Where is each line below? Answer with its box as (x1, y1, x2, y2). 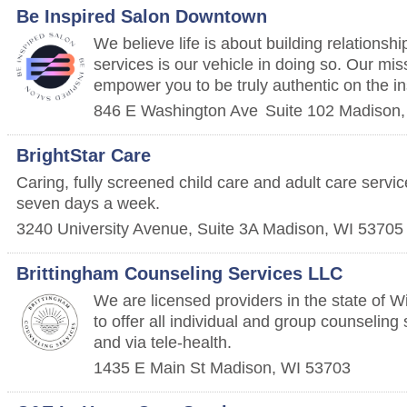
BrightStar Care (16, 145, 151, 165)
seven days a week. (16, 194, 160, 213)
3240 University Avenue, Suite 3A (16, 219, 258, 238)
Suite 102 (265, 101, 334, 120)
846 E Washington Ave (94, 101, 258, 120)
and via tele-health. (94, 333, 232, 352)
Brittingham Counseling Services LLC (16, 263, 342, 283)
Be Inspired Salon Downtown (16, 6, 267, 26)
